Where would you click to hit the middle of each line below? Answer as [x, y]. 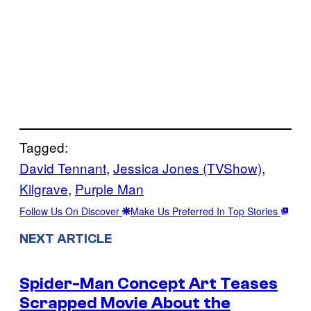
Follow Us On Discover [71, 211]
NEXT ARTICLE [66, 238]
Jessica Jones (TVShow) [187, 167]
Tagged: [44, 146]
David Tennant [63, 167]
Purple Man [109, 188]
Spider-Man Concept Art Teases [149, 283]
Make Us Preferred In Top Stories [205, 211]
